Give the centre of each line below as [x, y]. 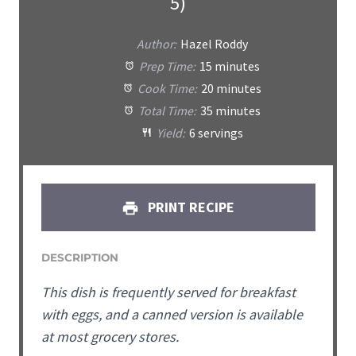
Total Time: [166, 111]
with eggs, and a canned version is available [172, 315]
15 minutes [230, 67]
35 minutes [231, 111]
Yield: [169, 133]
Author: [157, 44]
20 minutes [232, 89]
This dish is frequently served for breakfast [168, 292]
